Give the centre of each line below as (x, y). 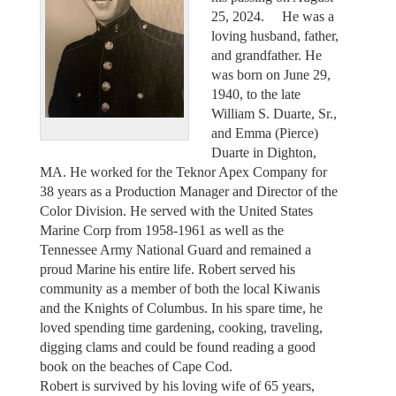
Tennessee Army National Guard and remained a (175, 249)
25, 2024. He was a (273, 16)
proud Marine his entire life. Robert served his (167, 269)
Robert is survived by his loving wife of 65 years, (177, 385)
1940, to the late (256, 94)
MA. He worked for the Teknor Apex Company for (183, 171)
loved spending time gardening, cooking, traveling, (181, 327)
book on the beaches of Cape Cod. (139, 366)
